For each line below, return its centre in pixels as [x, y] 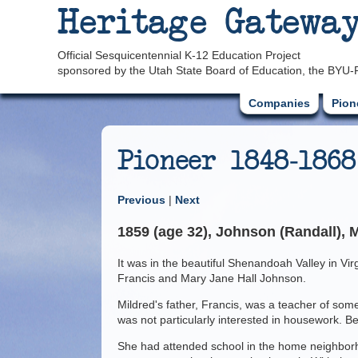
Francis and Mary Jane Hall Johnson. [212, 278]
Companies [279, 103]
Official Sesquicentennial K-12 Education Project [179, 55]
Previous [143, 200]
